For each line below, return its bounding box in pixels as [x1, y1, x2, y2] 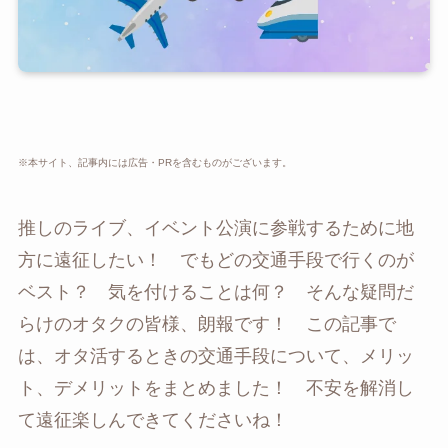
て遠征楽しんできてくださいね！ [17, 409, 288, 430]
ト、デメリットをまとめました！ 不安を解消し [17, 377, 414, 398]
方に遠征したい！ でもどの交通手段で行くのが [17, 249, 414, 270]
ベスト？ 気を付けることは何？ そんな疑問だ [17, 281, 414, 302]
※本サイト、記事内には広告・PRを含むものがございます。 [17, 156, 292, 168]
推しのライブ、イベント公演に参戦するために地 [17, 217, 414, 238]
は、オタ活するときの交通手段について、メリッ [17, 345, 414, 366]
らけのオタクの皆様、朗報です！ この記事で [17, 313, 396, 334]
